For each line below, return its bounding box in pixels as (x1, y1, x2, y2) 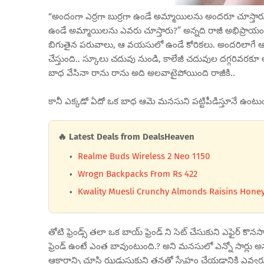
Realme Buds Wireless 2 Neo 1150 (78, 150, 210, 161)
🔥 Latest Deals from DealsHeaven (58, 131, 194, 142)
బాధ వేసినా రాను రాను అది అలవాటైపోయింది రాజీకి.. (48, 67, 235, 78)
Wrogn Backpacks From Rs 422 (78, 168, 197, 179)
